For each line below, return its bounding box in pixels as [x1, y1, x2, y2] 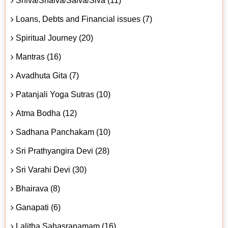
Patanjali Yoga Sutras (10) [16, 90, 110, 99]
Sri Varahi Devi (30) [16, 165, 87, 174]
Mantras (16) [16, 52, 61, 61]
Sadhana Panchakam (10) [16, 127, 110, 136]
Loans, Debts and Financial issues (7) [16, 14, 152, 23]
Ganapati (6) [16, 203, 61, 212]
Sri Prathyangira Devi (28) [16, 146, 109, 155]
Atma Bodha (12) [16, 108, 77, 118]
